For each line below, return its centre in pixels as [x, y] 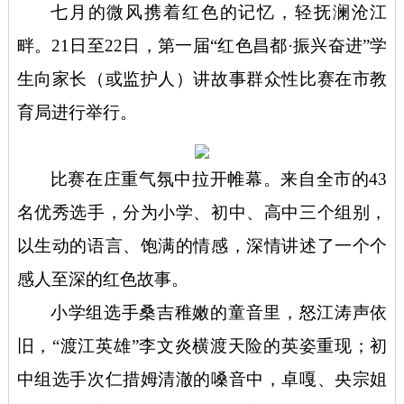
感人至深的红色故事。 [102, 280]
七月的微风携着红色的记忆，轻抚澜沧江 [219, 13]
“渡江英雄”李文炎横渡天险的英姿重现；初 [220, 346]
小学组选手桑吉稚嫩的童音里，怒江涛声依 [219, 313]
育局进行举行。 [77, 113]
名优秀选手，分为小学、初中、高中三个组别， [202, 213]
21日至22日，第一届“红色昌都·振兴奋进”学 [220, 46]
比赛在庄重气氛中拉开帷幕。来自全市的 [210, 179]
